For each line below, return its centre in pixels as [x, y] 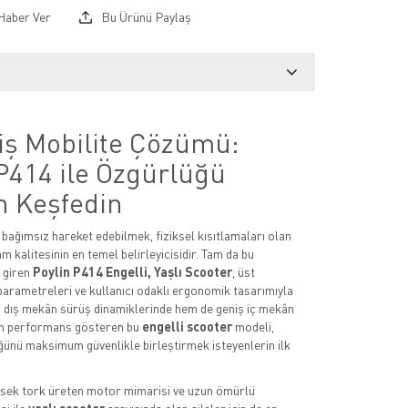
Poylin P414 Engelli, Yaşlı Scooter [132, 272]
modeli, [253, 326]
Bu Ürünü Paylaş [144, 17]
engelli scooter [187, 326]
